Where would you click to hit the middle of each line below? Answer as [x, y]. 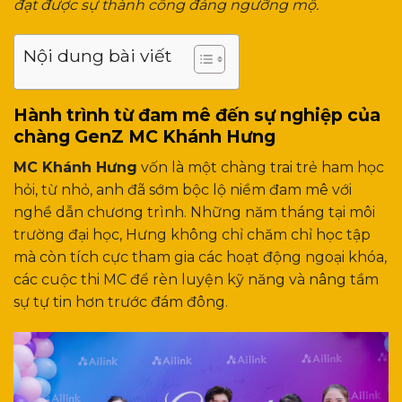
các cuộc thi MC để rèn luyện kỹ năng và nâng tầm [196, 279]
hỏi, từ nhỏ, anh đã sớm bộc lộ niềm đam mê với [183, 189]
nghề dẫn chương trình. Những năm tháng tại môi [194, 212]
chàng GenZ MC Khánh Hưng [144, 137]
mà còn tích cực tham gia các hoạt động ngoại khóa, [200, 257]
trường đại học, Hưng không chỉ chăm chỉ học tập [192, 234]
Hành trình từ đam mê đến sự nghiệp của [197, 115]
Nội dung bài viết [97, 56]
